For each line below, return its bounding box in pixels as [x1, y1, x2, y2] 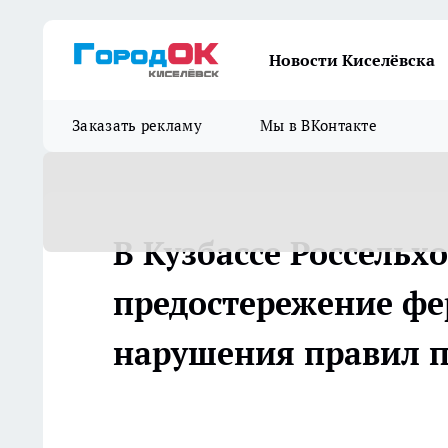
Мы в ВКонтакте [259, 116, 378, 135]
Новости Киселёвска [269, 50, 435, 70]
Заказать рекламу [72, 116, 202, 135]
